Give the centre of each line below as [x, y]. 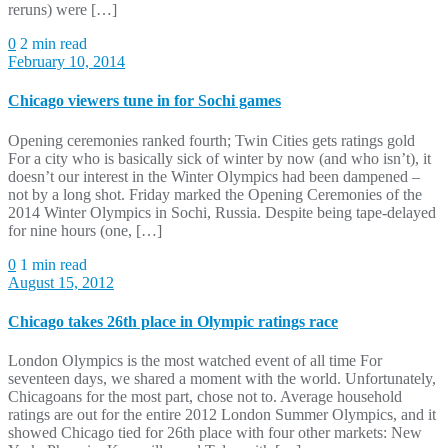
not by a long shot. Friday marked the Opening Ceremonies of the [215, 194]
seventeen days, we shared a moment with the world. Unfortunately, [222, 379]
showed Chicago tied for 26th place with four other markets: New [215, 433]
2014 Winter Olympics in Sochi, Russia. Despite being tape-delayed [222, 212]
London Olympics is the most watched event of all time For [195, 361]
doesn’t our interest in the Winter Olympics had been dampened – [214, 176]
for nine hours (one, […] [85, 230]
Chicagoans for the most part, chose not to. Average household [205, 397]
